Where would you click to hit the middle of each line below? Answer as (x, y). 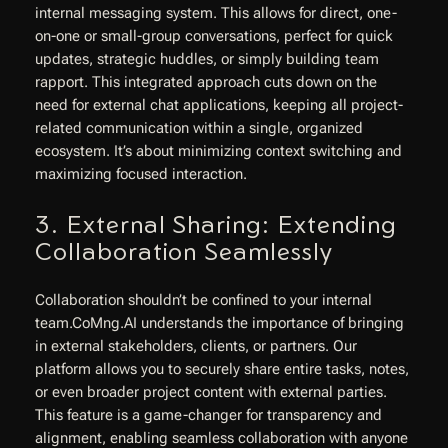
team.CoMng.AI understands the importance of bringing (219, 323)
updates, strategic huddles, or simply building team (206, 60)
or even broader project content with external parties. (210, 392)
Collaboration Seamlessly (183, 250)
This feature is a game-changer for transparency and (208, 415)
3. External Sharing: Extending (215, 223)
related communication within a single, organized (198, 129)
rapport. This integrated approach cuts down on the (205, 83)
